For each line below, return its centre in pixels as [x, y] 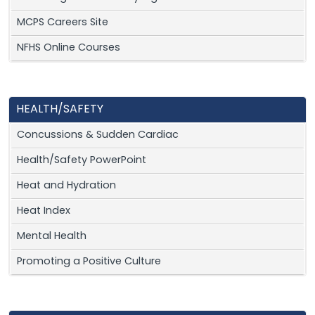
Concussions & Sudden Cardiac [98, 136]
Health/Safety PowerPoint [82, 161]
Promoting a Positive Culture [89, 262]
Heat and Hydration [66, 186]
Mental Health [52, 237]
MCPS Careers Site [63, 23]
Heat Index [44, 212]
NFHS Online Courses [69, 49]
